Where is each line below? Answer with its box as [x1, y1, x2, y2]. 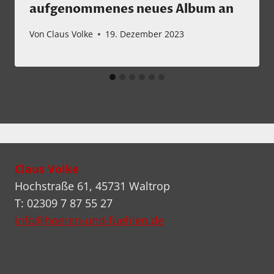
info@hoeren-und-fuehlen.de [15, 213, 164, 228]
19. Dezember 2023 [105, 28, 185, 40]
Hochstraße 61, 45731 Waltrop [15, 179, 170, 194]
